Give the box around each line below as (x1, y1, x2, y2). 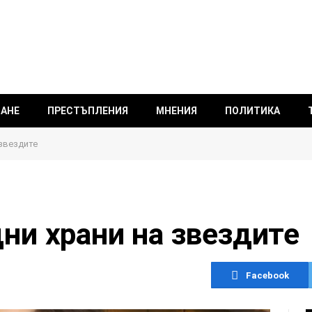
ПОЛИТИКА (225, 105, 280, 116)
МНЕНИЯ (156, 105, 197, 116)
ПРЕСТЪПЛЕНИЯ (47, 105, 128, 116)
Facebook (245, 270, 289, 281)
